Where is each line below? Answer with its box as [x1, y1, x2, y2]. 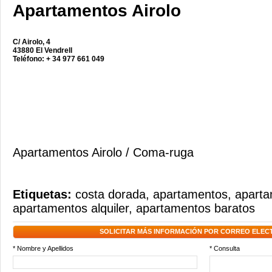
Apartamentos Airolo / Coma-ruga [13, 146, 194, 159]
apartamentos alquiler [13, 202, 129, 215]
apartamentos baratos [136, 202, 255, 215]
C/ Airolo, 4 [13, 38, 50, 46]
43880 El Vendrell [13, 46, 72, 55]
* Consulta [209, 245, 240, 252]
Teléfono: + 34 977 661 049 [13, 55, 104, 63]
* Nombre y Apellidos [13, 245, 73, 252]
